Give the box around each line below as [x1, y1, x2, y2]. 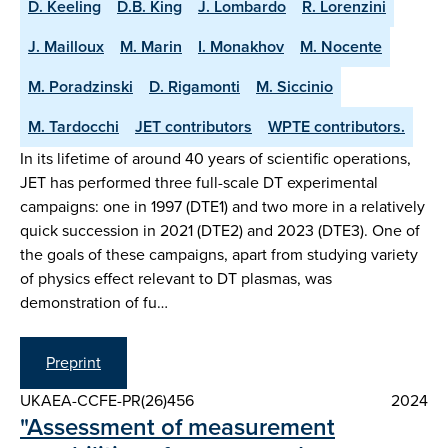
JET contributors [135, 115, 252, 139]
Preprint [46, 350, 101, 374]
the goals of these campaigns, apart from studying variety [20, 243, 418, 267]
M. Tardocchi [28, 115, 119, 139]
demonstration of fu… [20, 291, 168, 315]
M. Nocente [300, 35, 382, 59]
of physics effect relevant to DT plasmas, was [20, 267, 332, 291]
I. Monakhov [198, 35, 284, 59]
